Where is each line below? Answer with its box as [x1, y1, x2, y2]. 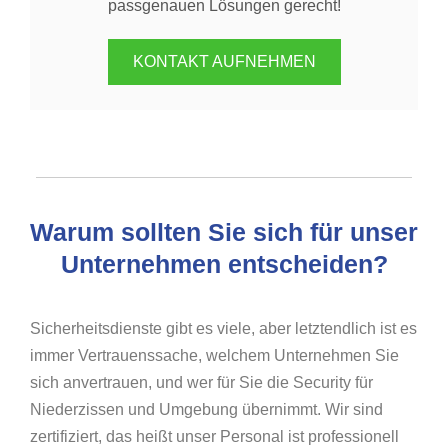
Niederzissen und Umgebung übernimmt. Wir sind [30, 401, 383, 419]
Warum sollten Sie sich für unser [30, 218, 418, 247]
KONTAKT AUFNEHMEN [132, 53, 316, 71]
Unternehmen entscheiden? [60, 250, 388, 279]
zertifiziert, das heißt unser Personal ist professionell [30, 428, 399, 446]
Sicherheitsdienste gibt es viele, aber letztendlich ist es [30, 320, 417, 338]
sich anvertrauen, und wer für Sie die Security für [30, 374, 373, 392]
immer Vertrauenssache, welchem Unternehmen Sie [30, 347, 399, 365]
